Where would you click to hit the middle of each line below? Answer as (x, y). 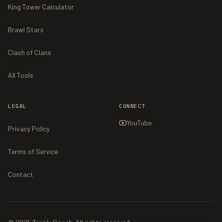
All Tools (21, 75)
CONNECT (132, 106)
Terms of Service (33, 151)
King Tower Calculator (41, 7)
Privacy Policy (29, 129)
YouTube (139, 123)
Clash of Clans (29, 52)
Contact (21, 174)
